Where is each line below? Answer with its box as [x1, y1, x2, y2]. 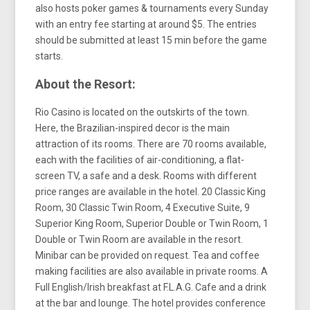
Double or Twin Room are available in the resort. [35, 233, 244, 245]
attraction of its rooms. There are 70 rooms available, [35, 138, 267, 149]
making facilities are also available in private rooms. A [35, 265, 268, 277]
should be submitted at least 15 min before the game [35, 34, 268, 46]
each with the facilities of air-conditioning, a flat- [35, 154, 245, 165]
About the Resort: [35, 76, 136, 91]
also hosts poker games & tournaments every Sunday [35, 2, 269, 14]
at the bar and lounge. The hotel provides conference [35, 297, 266, 309]
